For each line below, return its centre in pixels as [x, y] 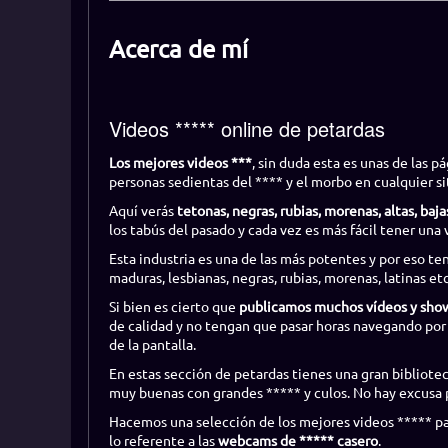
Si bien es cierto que [173, 305]
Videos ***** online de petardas [246, 128]
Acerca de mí [178, 49]
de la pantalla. [152, 343]
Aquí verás [142, 209]
